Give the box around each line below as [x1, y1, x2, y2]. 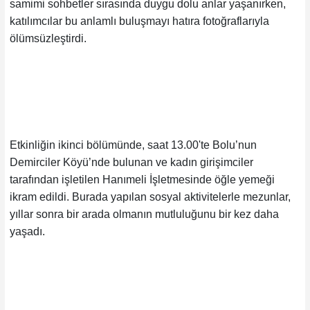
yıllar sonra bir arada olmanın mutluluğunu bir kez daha [9, 208, 279, 220]
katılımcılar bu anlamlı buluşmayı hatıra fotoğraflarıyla [9, 15, 269, 27]
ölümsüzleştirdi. [9, 32, 86, 44]
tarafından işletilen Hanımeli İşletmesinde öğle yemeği [9, 173, 275, 185]
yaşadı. [9, 225, 45, 237]
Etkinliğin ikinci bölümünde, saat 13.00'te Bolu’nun [9, 138, 257, 151]
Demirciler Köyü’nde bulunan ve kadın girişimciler [9, 156, 253, 168]
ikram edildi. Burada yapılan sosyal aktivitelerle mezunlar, [9, 190, 291, 203]
